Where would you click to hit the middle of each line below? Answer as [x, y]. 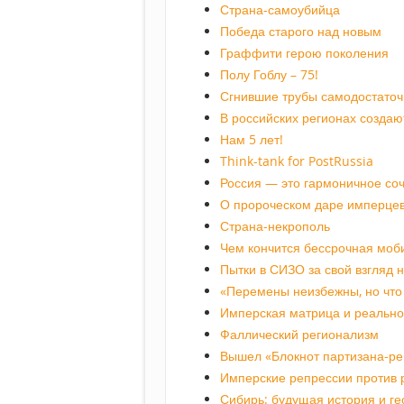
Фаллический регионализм [299, 335]
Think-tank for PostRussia [297, 161]
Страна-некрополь [275, 226]
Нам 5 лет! [252, 140]
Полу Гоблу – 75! [269, 75]
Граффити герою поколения [304, 53]
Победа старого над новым [301, 32]
